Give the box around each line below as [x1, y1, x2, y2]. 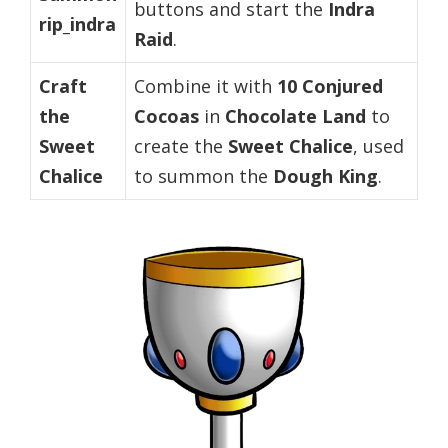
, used [353, 133, 404, 158]
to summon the [134, 163, 273, 188]
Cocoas [134, 103, 199, 128]
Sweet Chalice [228, 133, 353, 158]
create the [134, 133, 228, 158]
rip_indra [39, 11, 116, 36]
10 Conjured [277, 73, 383, 98]
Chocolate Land [225, 103, 366, 128]
